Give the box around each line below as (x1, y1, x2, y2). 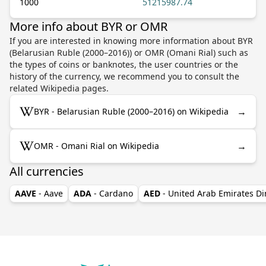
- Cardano (94, 187, 133, 199)
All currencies (9, 163, 84, 179)
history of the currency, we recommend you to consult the (9, 70, 239, 82)
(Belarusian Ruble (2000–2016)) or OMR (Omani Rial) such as (9, 46, 248, 58)
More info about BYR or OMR (9, 18, 167, 34)
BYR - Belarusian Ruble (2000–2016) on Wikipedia (34, 105, 229, 117)
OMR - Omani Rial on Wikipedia (34, 140, 159, 151)
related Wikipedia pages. (9, 82, 109, 94)
